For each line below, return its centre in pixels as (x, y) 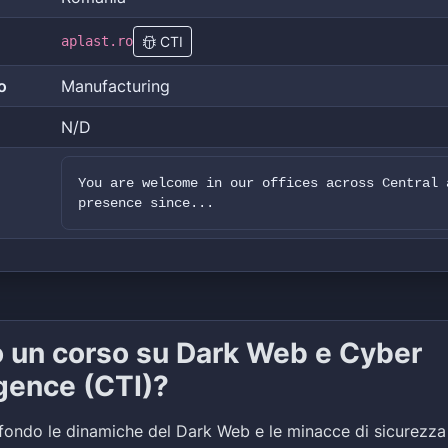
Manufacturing (115, 86)
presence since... (146, 203)
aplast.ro (97, 41)
